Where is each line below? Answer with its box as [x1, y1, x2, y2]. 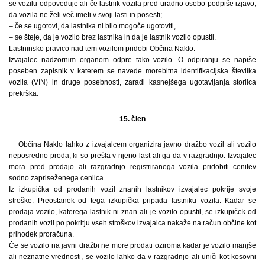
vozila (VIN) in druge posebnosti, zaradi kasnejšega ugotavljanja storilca [9, 77, 256, 86]
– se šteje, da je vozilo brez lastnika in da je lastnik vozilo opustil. [9, 33, 216, 41]
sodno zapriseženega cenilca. [9, 173, 105, 182]
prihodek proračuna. [9, 230, 74, 238]
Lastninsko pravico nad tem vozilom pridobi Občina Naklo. [9, 44, 195, 53]
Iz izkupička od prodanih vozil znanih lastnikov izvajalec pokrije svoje [9, 185, 256, 193]
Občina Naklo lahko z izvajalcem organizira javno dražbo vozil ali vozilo [18, 140, 256, 148]
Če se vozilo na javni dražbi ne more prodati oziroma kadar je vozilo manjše [9, 241, 256, 250]
